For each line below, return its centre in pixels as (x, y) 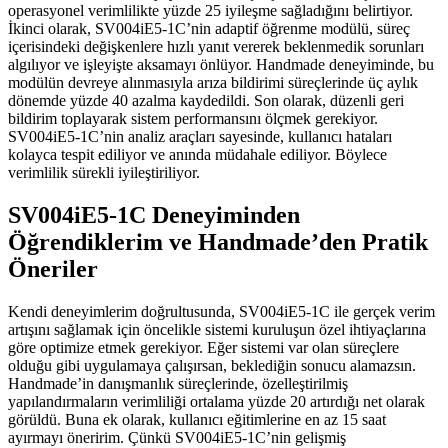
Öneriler (53, 268)
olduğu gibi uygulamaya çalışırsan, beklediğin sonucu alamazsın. (212, 365)
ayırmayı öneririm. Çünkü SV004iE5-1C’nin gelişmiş (177, 437)
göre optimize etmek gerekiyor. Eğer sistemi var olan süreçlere (203, 347)
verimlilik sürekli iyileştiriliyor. (104, 172)
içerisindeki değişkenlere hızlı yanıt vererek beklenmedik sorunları (216, 46)
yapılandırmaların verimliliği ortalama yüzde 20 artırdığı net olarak (216, 401)
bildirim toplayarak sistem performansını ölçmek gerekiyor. (193, 118)
